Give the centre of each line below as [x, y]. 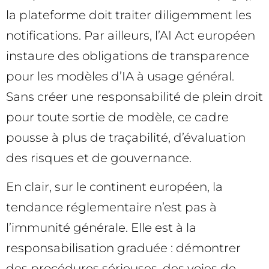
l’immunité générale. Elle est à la [101, 227]
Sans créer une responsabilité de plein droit [134, 96]
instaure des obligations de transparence [128, 56]
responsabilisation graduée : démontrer [123, 248]
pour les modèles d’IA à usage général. [120, 76]
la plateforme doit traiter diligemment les [129, 15]
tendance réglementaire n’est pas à [111, 207]
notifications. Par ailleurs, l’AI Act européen [131, 35]
